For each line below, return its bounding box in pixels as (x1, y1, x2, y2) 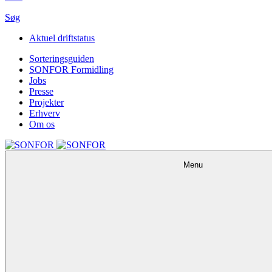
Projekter (29, 97, 64, 107)
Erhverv (29, 107, 60, 118)
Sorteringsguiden (29, 53, 94, 64)
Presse (29, 86, 53, 97)
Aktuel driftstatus (29, 32, 95, 43)
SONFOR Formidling (29, 64, 114, 75)
